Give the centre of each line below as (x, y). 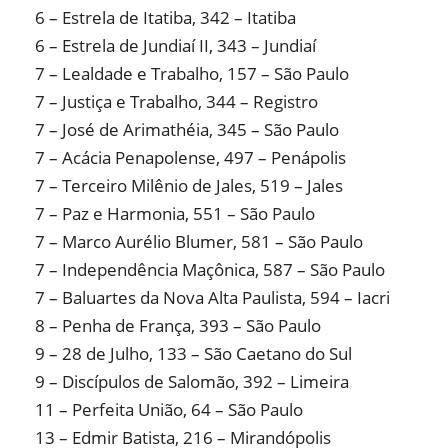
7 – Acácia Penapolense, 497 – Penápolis (190, 158)
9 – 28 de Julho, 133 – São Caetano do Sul (193, 354)
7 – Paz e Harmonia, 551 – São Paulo (175, 214)
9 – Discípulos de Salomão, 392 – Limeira (192, 382)
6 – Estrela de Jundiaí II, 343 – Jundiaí (175, 46)
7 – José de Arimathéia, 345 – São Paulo (187, 130)
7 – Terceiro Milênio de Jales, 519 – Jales (189, 186)
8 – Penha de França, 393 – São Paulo (178, 326)
